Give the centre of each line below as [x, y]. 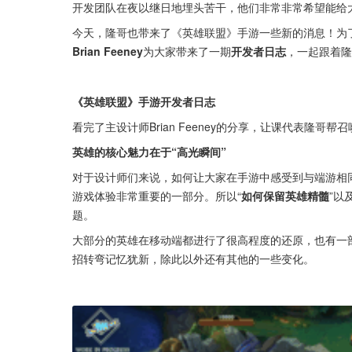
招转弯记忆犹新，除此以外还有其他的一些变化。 [193, 258]
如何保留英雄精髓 [285, 196]
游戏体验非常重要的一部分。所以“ [157, 196]
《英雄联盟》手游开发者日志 [144, 101]
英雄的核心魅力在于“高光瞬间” [149, 152]
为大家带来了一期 [187, 51]
